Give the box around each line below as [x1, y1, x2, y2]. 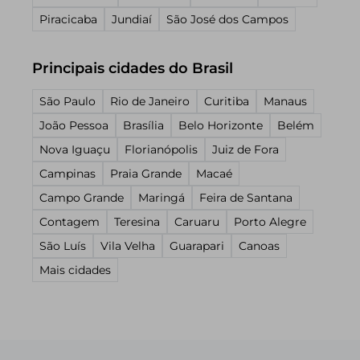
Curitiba [204, 94, 249, 108]
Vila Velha [100, 239, 155, 253]
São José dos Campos [166, 12, 288, 27]
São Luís [39, 239, 86, 253]
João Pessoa [39, 118, 108, 133]
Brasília [123, 118, 164, 133]
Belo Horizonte [178, 118, 263, 133]
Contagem [39, 215, 100, 229]
